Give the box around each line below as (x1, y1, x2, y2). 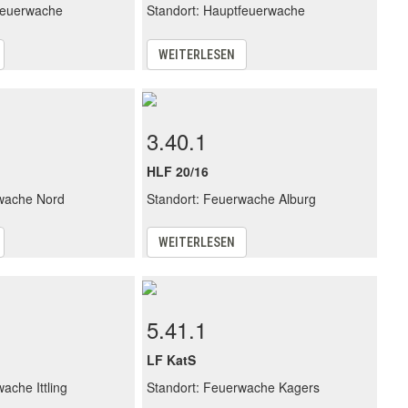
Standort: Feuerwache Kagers (147, 377, 321, 396)
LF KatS (147, 350, 197, 369)
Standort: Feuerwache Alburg (147, 189, 317, 209)
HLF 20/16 (147, 162, 209, 181)
